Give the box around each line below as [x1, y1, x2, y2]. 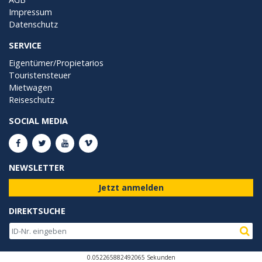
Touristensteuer [9, 69, 71, 81]
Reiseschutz [9, 94, 54, 105]
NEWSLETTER [9, 161, 64, 173]
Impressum [9, 6, 52, 18]
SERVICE [9, 39, 42, 51]
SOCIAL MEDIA [9, 115, 68, 126]
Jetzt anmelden [98, 181, 164, 193]
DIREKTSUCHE [9, 205, 65, 216]
